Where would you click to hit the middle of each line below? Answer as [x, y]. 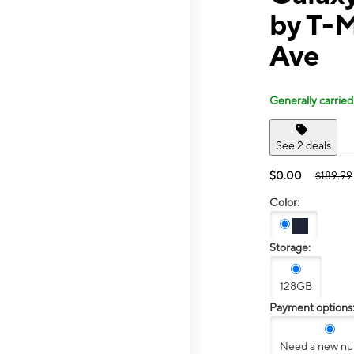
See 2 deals [303, 145]
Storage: [290, 248]
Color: [284, 202]
